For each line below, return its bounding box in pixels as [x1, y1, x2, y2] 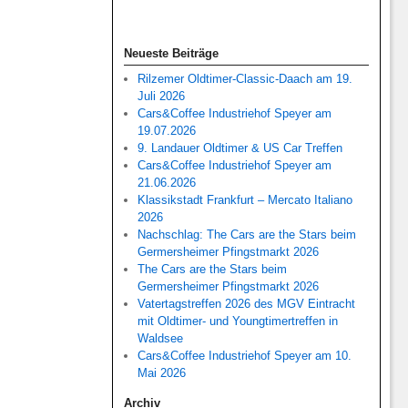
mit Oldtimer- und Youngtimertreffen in [138, 314, 339, 329]
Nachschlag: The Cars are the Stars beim [138, 228, 357, 242]
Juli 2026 [138, 89, 186, 104]
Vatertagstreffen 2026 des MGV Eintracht [138, 297, 356, 311]
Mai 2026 [138, 366, 187, 381]
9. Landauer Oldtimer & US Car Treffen [138, 141, 343, 156]
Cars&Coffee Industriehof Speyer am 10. [138, 349, 352, 363]
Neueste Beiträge [123, 46, 219, 61]
